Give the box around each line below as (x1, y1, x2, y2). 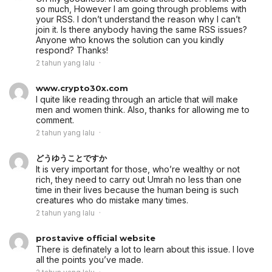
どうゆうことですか (36, 153, 107, 163)
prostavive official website (36, 233, 155, 243)
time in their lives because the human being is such (36, 185, 239, 195)
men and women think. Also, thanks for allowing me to (36, 104, 250, 115)
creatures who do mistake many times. (36, 195, 188, 206)
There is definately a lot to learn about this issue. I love (36, 244, 254, 255)
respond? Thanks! (36, 45, 108, 56)
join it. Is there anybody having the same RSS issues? (36, 24, 247, 35)
